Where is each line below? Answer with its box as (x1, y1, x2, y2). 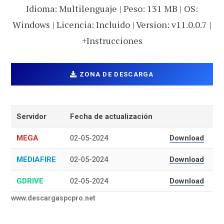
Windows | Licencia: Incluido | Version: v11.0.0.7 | (12, 18, 211, 30)
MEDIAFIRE (16, 155, 56, 164)
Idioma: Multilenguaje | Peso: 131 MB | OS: (26, 2, 198, 14)
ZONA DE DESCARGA (79, 70, 154, 78)
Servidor (16, 112, 47, 121)
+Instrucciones (81, 34, 142, 46)
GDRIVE (16, 176, 44, 186)
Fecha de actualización (70, 112, 153, 121)
